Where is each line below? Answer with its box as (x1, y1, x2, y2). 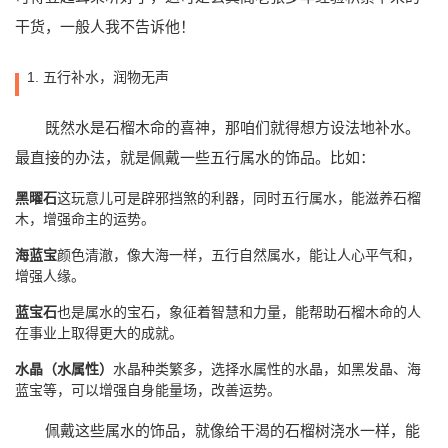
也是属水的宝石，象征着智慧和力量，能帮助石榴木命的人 (57, 304, 421, 321)
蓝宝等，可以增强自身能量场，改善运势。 (15, 382, 281, 399)
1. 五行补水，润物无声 (27, 69, 169, 86)
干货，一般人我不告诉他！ (15, 18, 195, 36)
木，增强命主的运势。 (15, 211, 155, 228)
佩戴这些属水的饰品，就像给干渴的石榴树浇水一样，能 (45, 422, 420, 440)
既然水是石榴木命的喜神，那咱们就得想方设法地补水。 (45, 119, 420, 137)
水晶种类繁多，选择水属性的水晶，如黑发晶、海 (113, 361, 421, 378)
